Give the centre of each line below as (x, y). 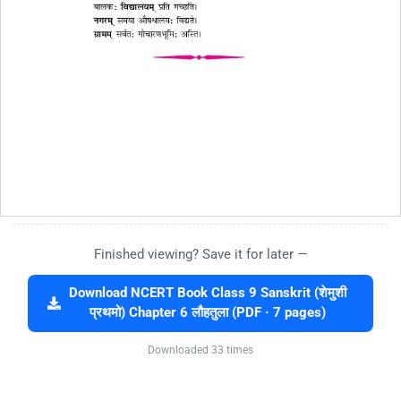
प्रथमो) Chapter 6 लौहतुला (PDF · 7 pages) (207, 312)
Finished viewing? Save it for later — (200, 254)
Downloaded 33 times (200, 350)
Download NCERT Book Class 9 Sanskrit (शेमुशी (207, 293)
